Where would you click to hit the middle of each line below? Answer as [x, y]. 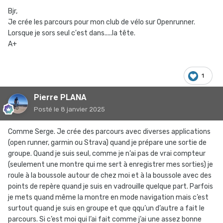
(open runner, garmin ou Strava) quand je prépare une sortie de [107, 143]
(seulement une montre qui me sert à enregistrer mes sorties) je [111, 165]
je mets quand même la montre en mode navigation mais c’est [108, 198]
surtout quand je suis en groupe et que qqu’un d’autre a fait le [106, 209]
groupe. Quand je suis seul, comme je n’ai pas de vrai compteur [107, 154]
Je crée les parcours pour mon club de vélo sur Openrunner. [102, 22]
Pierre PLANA [60, 98]
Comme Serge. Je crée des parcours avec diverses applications [109, 132]
